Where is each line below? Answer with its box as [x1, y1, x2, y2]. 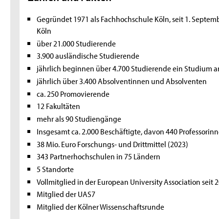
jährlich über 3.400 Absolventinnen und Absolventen [36, 75, 207, 86]
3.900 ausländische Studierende [36, 50, 139, 61]
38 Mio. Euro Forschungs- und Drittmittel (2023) [36, 138, 188, 149]
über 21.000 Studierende [36, 37, 116, 48]
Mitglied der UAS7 [36, 188, 95, 199]
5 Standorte [36, 163, 74, 174]
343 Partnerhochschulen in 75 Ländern [36, 151, 160, 162]
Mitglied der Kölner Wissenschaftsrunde [36, 201, 164, 212]
